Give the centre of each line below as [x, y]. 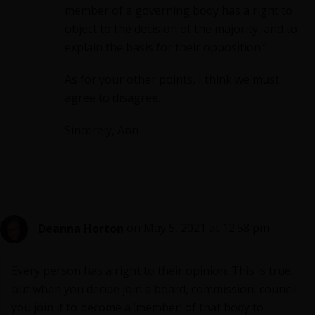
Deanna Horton [81, 228]
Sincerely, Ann [101, 130]
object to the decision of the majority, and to [181, 29]
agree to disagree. [112, 98]
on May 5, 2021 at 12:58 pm [198, 228]
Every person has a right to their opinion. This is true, [153, 271]
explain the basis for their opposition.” [166, 47]
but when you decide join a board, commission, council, [155, 289]
